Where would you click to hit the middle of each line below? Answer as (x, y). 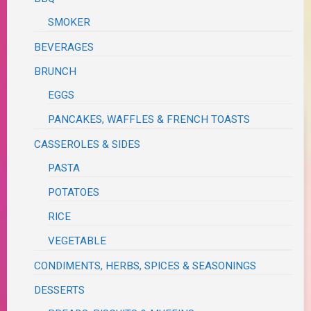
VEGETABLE (77, 241)
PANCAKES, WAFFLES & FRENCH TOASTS (149, 120)
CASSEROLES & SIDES (87, 145)
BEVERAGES (64, 48)
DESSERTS (60, 291)
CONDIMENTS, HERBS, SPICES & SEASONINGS (145, 266)
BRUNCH (56, 72)
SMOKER (69, 23)
